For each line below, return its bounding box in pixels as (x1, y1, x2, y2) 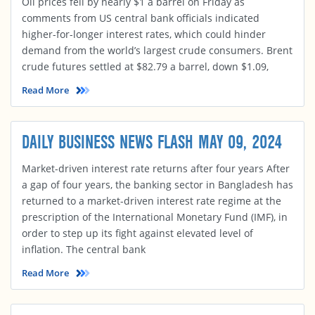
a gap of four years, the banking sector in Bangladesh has (22, 178, 293, 191)
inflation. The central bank (22, 243, 146, 256)
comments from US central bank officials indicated (22, 11, 259, 25)
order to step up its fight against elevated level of (22, 226, 253, 240)
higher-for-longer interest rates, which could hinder (22, 27, 266, 41)
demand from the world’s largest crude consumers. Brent (22, 44, 292, 57)
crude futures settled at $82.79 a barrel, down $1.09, (22, 60, 269, 73)
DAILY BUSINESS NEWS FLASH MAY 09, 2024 (22, 131, 282, 154)
